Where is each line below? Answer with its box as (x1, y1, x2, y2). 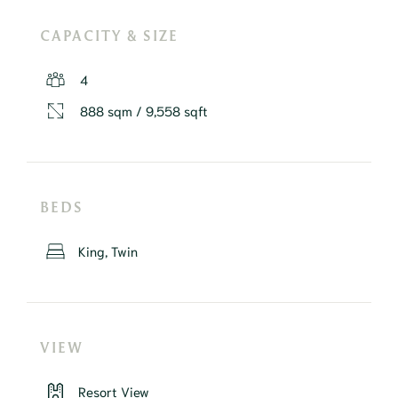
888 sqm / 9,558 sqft (80, 101, 208, 120)
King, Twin (77, 242, 138, 260)
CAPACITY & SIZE (40, 27, 179, 45)
